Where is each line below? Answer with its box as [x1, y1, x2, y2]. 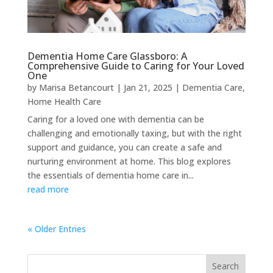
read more [27, 183, 69, 195]
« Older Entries [27, 222, 86, 235]
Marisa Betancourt [38, 81, 114, 93]
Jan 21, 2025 [123, 81, 172, 93]
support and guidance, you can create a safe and [27, 141, 222, 153]
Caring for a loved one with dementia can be [27, 113, 204, 125]
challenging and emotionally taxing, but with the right [27, 127, 242, 139]
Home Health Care [27, 95, 101, 107]
